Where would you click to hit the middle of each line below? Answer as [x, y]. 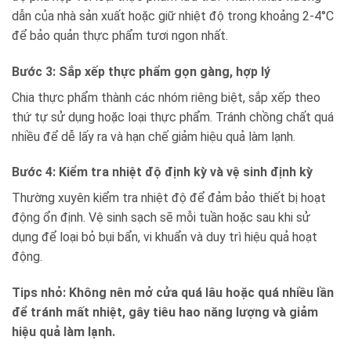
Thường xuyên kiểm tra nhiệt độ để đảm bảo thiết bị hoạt [169, 198]
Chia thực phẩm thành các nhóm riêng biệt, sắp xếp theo [166, 97]
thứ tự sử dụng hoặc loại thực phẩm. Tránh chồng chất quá [173, 117]
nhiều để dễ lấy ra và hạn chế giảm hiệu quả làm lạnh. [154, 136]
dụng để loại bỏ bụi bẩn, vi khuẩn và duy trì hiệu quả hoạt [165, 237]
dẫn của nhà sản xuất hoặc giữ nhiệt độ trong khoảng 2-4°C [173, 16]
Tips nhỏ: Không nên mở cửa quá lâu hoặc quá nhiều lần [173, 293]
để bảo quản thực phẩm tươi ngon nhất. [120, 35]
